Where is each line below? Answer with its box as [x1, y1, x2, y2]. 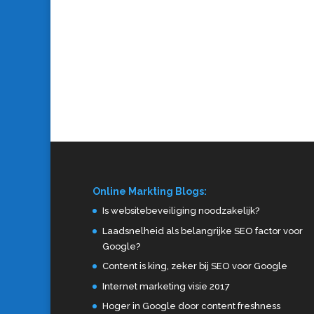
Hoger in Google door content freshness [102, 301, 280, 312]
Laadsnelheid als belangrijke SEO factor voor [102, 225, 303, 236]
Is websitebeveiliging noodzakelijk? [102, 205, 259, 217]
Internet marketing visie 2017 [102, 280, 230, 292]
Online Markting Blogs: [93, 186, 207, 198]
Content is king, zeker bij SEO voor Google [102, 261, 287, 272]
